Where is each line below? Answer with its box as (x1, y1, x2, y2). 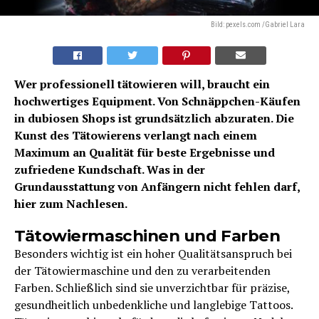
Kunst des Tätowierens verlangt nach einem (14, 127, 257, 143)
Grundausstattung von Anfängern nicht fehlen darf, (14, 178, 300, 194)
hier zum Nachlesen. (14, 195, 127, 211)
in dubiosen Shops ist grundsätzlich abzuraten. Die (14, 110, 294, 126)
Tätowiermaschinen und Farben (14, 225, 281, 246)
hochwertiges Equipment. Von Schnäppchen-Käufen (14, 93, 300, 109)
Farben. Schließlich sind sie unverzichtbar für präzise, (14, 279, 290, 296)
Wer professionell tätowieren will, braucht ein (14, 75, 270, 92)
